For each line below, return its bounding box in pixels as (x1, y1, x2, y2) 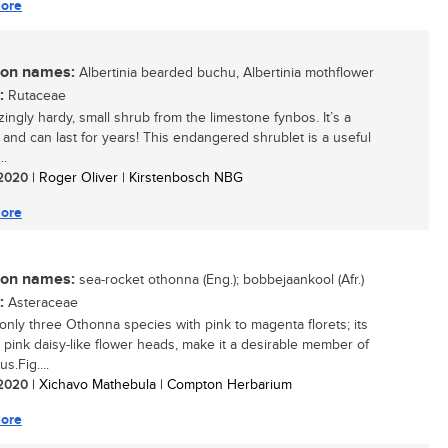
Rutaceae (4, 88, 66, 104)
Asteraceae (4, 295, 78, 311)
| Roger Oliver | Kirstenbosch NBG (28, 170, 243, 186)
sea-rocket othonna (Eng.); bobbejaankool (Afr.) (75, 272, 364, 288)
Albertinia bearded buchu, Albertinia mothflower (75, 65, 374, 81)
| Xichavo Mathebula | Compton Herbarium (28, 377, 292, 393)
